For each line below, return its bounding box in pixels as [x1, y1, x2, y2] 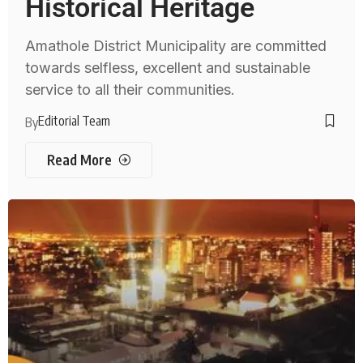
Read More [46, 151, 112, 169]
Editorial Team [38, 113, 111, 130]
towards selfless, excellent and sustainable [25, 59, 311, 77]
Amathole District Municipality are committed [25, 37, 327, 55]
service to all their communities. [25, 81, 236, 99]
